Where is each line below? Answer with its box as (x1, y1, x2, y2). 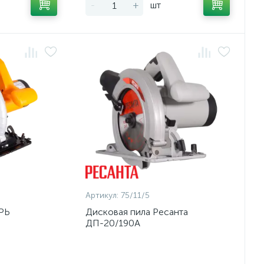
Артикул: (85, 190, 119, 200)
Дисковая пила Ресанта (85, 206, 189, 217)
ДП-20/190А (85, 217, 141, 229)
